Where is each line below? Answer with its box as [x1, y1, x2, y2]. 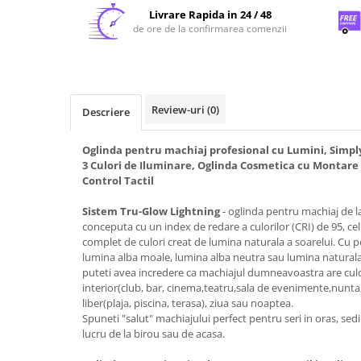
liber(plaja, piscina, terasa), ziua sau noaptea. [82, 296, 293, 310]
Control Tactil [82, 173, 154, 188]
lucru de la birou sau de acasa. [82, 326, 225, 341]
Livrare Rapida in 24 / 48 [148, 7, 272, 22]
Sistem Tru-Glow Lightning [82, 204, 220, 218]
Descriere [82, 105, 130, 119]
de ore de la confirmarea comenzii [133, 22, 288, 35]
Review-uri [151, 102, 207, 117]
